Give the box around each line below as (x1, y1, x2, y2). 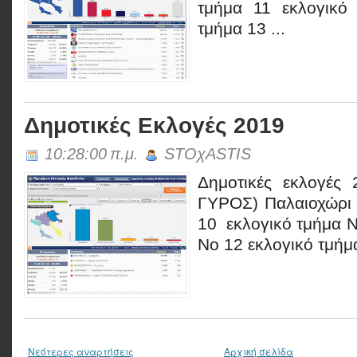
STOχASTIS (159, 145, 251, 163)
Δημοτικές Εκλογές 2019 (24, 112, 284, 138)
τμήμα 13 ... (198, 19, 285, 38)
